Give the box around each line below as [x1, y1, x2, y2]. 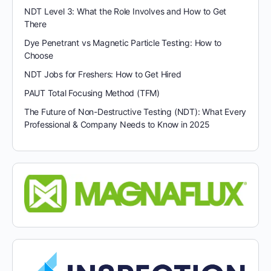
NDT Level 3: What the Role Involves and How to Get [24, 5, 227, 16]
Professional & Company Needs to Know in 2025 [24, 119, 210, 129]
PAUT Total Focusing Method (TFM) [24, 87, 160, 98]
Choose [24, 50, 53, 60]
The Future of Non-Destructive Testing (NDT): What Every [24, 106, 247, 117]
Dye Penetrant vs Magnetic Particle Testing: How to [24, 37, 222, 48]
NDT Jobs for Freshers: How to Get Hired [24, 68, 181, 79]
